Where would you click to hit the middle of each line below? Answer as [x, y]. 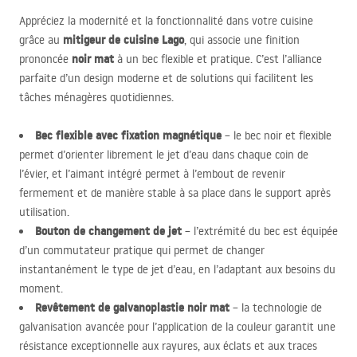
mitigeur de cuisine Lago [124, 40]
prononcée [45, 59]
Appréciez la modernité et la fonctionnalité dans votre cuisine [166, 21]
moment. [41, 288]
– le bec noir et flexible [277, 135]
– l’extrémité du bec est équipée [260, 231]
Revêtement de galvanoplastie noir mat [132, 308]
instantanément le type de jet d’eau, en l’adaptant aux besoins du [177, 269]
